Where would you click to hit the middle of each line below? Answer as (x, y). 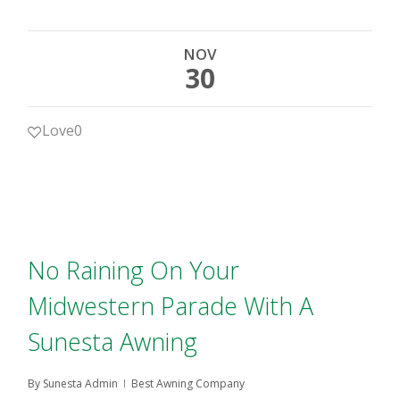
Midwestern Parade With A (171, 306)
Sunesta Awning (113, 342)
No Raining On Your (134, 270)
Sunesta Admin (81, 383)
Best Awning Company (188, 383)
